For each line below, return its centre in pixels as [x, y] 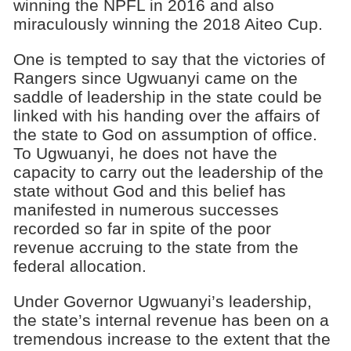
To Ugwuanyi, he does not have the [145, 153]
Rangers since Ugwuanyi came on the [155, 78]
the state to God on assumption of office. [165, 134]
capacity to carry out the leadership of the [168, 172]
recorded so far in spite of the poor [142, 228]
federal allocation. [80, 266]
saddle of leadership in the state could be [167, 96]
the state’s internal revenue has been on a [171, 320]
